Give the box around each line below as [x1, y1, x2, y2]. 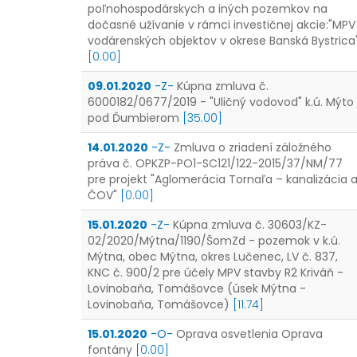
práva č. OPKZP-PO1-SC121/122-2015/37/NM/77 [88, 155, 343, 171]
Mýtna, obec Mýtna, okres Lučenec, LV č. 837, [88, 249, 338, 265]
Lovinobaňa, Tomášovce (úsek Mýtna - [88, 280, 306, 296]
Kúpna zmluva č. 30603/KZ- [173, 217, 327, 233]
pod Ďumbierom [88, 110, 179, 126]
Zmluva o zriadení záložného [174, 139, 331, 155]
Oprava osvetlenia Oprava [176, 326, 323, 342]
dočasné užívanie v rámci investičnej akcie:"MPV [88, 17, 355, 33]
